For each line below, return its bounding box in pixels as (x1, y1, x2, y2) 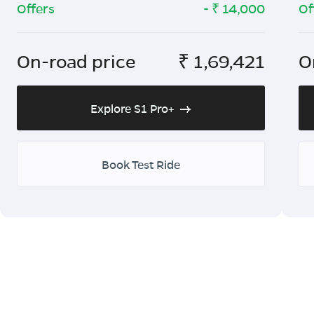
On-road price (17, 49, 136, 72)
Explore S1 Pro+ (90, 100, 175, 116)
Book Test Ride (102, 156, 180, 172)
